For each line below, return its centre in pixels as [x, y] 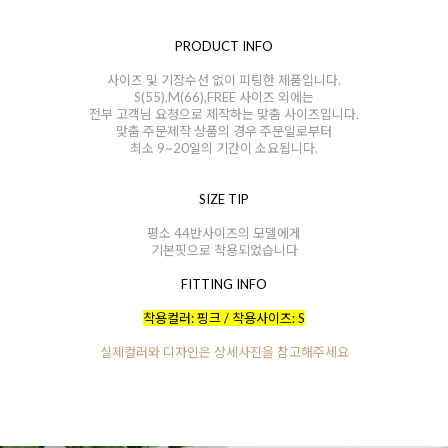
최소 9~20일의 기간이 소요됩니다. [224, 147]
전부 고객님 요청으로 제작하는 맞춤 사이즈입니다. [224, 113]
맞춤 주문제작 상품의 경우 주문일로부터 [224, 130]
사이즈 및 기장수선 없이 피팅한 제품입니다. [224, 79]
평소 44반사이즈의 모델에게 [224, 232]
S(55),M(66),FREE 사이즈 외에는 [224, 96]
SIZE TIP [224, 198]
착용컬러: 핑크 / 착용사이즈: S [224, 317]
